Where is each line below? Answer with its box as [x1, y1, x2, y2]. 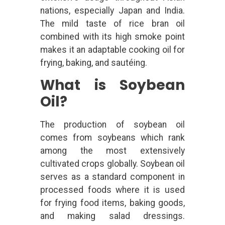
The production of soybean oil [40, 119, 185, 130]
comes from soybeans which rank [40, 132, 185, 143]
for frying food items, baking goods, [40, 197, 185, 208]
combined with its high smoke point [40, 32, 185, 42]
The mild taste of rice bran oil [40, 19, 185, 29]
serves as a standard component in [40, 171, 185, 182]
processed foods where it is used [40, 184, 185, 195]
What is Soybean [40, 75, 185, 95]
